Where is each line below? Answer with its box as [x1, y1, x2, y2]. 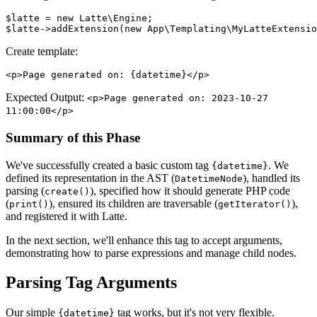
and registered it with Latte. [6, 209, 127, 222]
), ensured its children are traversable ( [49, 197, 218, 209]
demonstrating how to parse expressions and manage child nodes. [6, 246, 296, 259]
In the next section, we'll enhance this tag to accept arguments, [6, 234, 282, 246]
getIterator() [218, 198, 292, 209]
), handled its [243, 171, 300, 184]
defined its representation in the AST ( [6, 171, 175, 184]
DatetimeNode [175, 173, 243, 184]
